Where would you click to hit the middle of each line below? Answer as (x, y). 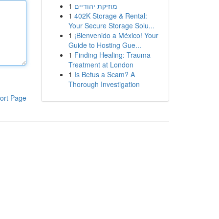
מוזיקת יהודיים (96, 6)
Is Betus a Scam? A (104, 74)
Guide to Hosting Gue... (105, 45)
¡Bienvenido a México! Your (116, 35)
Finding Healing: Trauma (112, 55)
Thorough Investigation (104, 84)
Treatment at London (101, 65)
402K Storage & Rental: (110, 16)
